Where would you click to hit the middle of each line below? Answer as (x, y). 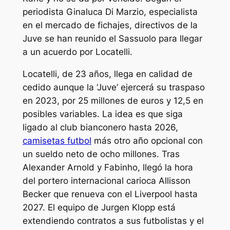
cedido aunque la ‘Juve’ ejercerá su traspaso (113, 87)
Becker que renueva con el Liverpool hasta (110, 194)
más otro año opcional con (147, 140)
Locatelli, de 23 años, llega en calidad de (107, 74)
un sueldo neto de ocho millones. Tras (101, 154)
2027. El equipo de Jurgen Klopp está (99, 207)
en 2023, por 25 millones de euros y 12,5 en (113, 100)
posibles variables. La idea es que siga (102, 114)
